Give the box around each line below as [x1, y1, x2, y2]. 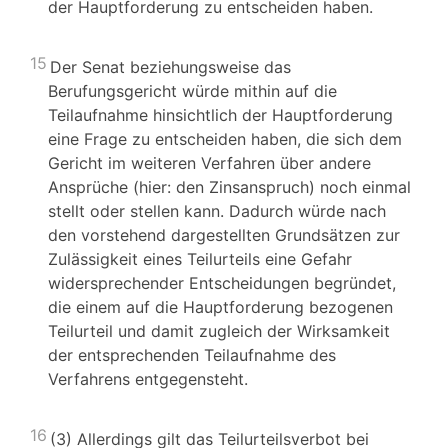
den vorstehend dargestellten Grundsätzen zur [48, 225, 400, 245]
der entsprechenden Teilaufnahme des [48, 345, 336, 365]
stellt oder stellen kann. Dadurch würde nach [48, 201, 386, 221]
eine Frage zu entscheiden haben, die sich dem [48, 129, 402, 149]
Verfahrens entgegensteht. [48, 369, 248, 389]
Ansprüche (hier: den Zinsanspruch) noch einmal [48, 177, 411, 197]
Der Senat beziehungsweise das [50, 57, 291, 77]
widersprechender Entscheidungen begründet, [48, 273, 396, 293]
